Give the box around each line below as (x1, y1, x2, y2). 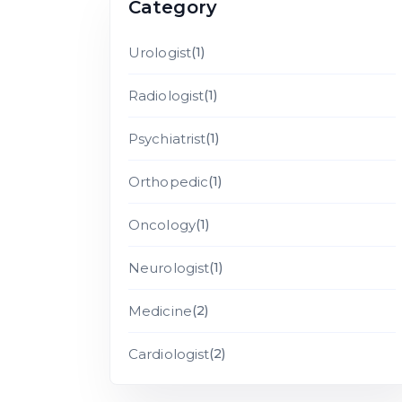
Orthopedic (128, 173, 208, 190)
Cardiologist (128, 345, 210, 363)
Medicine (128, 302, 192, 319)
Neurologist (128, 259, 210, 276)
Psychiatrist (128, 130, 206, 147)
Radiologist (128, 87, 205, 104)
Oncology (128, 216, 196, 233)
